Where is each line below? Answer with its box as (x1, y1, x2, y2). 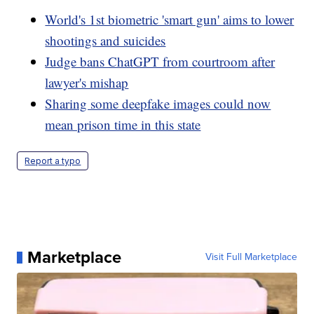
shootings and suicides (45, 32, 166, 50)
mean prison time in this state (45, 116, 201, 134)
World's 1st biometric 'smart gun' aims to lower (45, 11, 294, 29)
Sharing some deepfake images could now (45, 95, 271, 113)
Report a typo (25, 156, 81, 167)
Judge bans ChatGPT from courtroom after (45, 53, 275, 71)
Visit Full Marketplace (205, 250, 297, 265)
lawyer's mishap (45, 74, 129, 92)
